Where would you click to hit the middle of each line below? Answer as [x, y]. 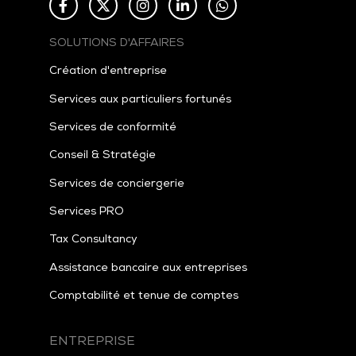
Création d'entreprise [108, 72]
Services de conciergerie [116, 184]
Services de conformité [112, 128]
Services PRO [86, 213]
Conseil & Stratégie [102, 156]
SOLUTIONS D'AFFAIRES [116, 43]
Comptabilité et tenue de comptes [143, 297]
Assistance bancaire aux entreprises [148, 268]
